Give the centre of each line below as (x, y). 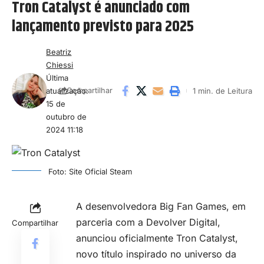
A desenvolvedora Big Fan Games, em (161, 206)
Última (57, 77)
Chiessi (60, 65)
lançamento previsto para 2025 (103, 27)
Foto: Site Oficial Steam (90, 171)
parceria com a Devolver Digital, (148, 222)
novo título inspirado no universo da (156, 254)
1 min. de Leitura (222, 90)
